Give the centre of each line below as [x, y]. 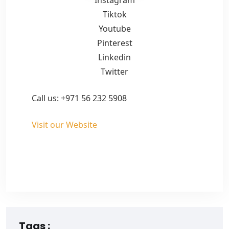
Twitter [114, 71]
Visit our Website [64, 124]
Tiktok [114, 14]
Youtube [114, 28]
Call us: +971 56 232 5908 [79, 98]
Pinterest [114, 43]
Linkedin [114, 57]
